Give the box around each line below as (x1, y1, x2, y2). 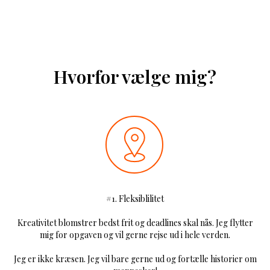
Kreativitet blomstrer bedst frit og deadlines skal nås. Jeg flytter (17, 217, 253, 228)
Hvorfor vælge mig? (54, 64, 216, 89)
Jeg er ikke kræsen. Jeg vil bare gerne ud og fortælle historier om (13, 253, 257, 265)
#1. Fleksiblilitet (106, 193, 164, 204)
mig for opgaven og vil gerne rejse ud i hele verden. (40, 229, 230, 240)
